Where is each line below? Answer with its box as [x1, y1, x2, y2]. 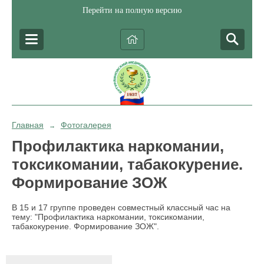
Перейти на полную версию [82, 6, 181, 15]
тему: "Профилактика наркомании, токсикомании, [12, 212, 204, 222]
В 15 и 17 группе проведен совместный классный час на [12, 203, 230, 213]
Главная [12, 120, 44, 130]
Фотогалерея [60, 120, 111, 130]
